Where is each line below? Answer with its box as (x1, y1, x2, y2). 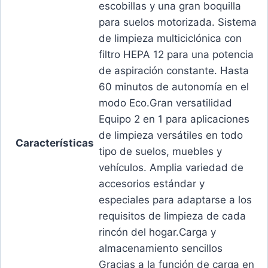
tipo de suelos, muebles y (99, 145, 222, 158)
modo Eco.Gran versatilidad (99, 97, 232, 109)
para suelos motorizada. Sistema (99, 16, 257, 29)
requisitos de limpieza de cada (99, 210, 246, 223)
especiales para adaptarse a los (99, 194, 252, 206)
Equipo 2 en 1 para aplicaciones (99, 113, 249, 126)
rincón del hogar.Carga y (99, 226, 216, 239)
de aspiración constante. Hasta (99, 65, 249, 77)
